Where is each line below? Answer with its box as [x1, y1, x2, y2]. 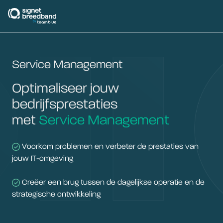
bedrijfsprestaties [12, 98, 117, 112]
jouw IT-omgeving [12, 155, 73, 163]
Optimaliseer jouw [12, 82, 119, 96]
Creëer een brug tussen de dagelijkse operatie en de [20, 179, 205, 187]
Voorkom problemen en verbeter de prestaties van [20, 143, 199, 151]
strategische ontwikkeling [12, 191, 101, 199]
